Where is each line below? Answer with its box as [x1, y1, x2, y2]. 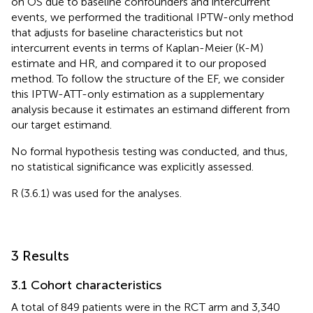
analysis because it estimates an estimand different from [11, 102, 290, 116]
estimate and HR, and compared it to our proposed [11, 56, 266, 70]
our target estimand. [11, 117, 112, 131]
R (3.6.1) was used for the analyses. [11, 186, 182, 200]
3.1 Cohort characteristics [11, 277, 161, 293]
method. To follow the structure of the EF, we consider [11, 71, 284, 85]
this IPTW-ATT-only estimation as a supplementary [11, 87, 264, 101]
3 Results [11, 247, 69, 264]
